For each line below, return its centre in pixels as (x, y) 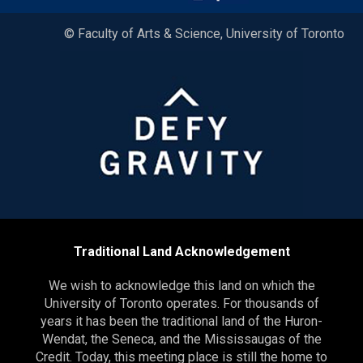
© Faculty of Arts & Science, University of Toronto (204, 34)
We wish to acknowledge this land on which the (181, 286)
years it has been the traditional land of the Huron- (181, 322)
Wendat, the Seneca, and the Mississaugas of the (181, 340)
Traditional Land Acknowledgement (181, 252)
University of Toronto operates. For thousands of (181, 304)
